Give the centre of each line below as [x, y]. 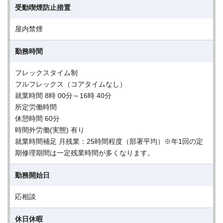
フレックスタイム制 [46, 73]
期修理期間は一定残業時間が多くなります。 [85, 153]
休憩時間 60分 [37, 118]
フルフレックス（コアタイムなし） [71, 84]
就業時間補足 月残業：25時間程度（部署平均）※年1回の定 [109, 141]
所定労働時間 [36, 107]
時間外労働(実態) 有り [50, 130]
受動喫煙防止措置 [43, 7]
